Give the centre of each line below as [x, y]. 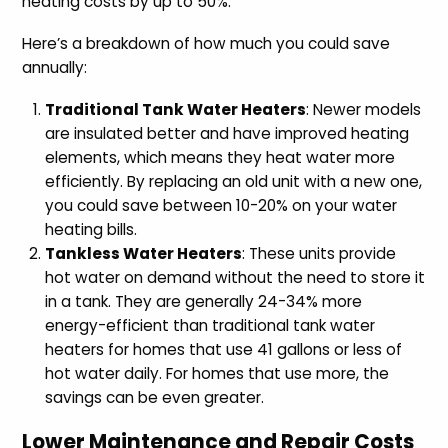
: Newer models [363, 109]
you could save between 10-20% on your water [220, 205]
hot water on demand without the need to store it [234, 277]
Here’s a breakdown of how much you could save [206, 43]
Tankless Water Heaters [143, 253]
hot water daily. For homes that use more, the [216, 373]
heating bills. [90, 229]
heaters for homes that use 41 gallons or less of [223, 349]
